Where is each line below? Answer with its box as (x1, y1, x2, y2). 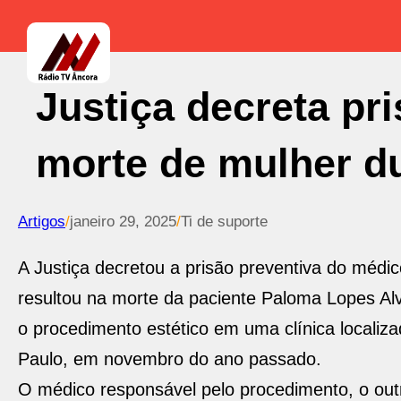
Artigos (18, 213, 65, 230)
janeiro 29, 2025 (70, 213, 176, 230)
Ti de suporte (181, 213, 268, 230)
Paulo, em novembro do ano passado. (18, 349, 321, 369)
